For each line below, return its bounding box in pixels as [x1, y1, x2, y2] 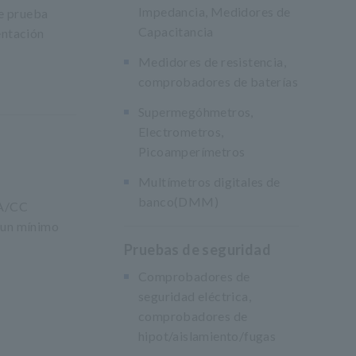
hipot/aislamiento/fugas [138, 328, 277, 343]
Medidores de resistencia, [138, 54, 286, 69]
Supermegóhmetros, [138, 104, 253, 119]
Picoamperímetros [138, 144, 246, 159]
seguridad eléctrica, [138, 288, 251, 304]
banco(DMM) [138, 194, 219, 209]
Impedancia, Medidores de [138, 4, 291, 19]
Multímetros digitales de [138, 174, 281, 189]
